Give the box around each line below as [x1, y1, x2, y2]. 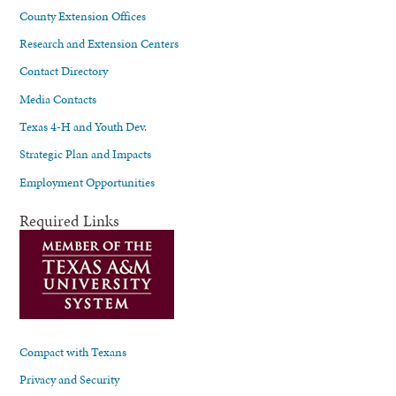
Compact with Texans [19, 342, 127, 361]
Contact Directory [19, 62, 109, 80]
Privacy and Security [19, 370, 120, 389]
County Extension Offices [19, 6, 147, 25]
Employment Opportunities [19, 172, 156, 191]
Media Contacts [19, 89, 97, 108]
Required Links [19, 209, 120, 232]
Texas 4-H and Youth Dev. [19, 118, 148, 136]
